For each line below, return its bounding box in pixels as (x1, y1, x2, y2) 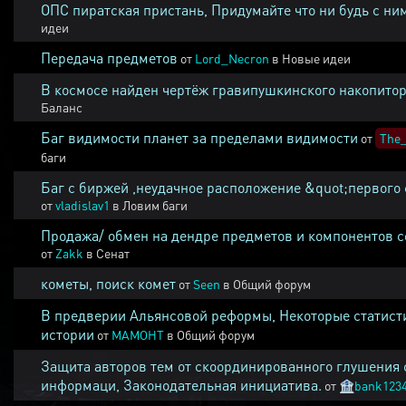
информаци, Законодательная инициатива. (41, 375, 322, 394)
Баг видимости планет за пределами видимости (41, 128, 358, 147)
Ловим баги (122, 197, 188, 213)
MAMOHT (111, 326, 164, 343)
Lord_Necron (195, 50, 269, 66)
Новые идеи (282, 50, 351, 66)
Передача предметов (41, 48, 178, 67)
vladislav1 (55, 197, 110, 213)
